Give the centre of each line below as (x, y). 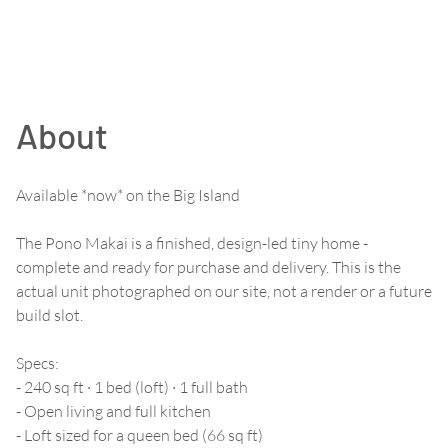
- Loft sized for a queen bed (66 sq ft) (139, 435)
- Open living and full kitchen (113, 411)
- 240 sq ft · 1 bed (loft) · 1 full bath (132, 387)
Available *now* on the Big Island (128, 195)
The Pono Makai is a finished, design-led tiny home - (192, 243)
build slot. (49, 315)
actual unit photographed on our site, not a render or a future (224, 291)
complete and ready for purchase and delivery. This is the (208, 267)
